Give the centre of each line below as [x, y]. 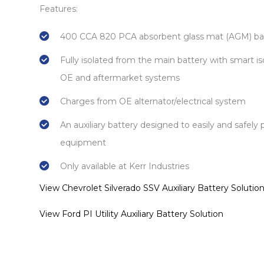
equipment [83, 143]
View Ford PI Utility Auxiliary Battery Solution [131, 214]
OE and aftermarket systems [120, 78]
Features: [59, 9]
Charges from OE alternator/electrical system [153, 101]
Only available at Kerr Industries [125, 166]
